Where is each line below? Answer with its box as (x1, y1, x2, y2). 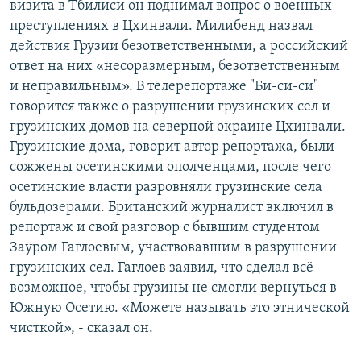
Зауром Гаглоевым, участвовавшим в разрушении (10, 239, 337, 255)
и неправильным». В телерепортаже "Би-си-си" (10, 78, 318, 94)
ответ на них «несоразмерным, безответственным (10, 58, 340, 74)
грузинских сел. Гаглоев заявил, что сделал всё (10, 259, 313, 276)
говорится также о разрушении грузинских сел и (10, 98, 330, 114)
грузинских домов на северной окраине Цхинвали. (10, 118, 346, 135)
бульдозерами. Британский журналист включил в (10, 199, 334, 215)
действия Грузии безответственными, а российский (10, 38, 348, 54)
